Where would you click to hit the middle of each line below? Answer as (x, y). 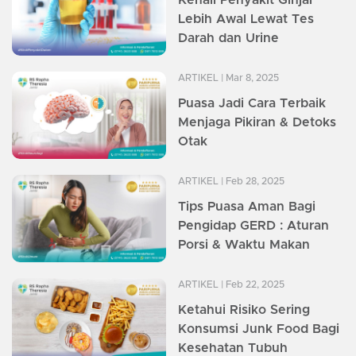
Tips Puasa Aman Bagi (247, 207)
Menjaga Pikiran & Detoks (257, 123)
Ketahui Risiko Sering (244, 310)
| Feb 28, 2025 (252, 182)
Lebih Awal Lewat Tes (246, 19)
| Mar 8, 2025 (249, 78)
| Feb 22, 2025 (252, 285)
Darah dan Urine (228, 39)
